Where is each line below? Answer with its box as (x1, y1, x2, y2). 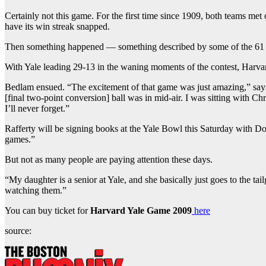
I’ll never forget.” (5, 103, 69, 113)
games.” (5, 134, 35, 144)
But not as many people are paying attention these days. (5, 154, 213, 164)
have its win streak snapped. (5, 21, 110, 31)
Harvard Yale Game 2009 (88, 205, 192, 216)
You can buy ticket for (5, 205, 88, 216)
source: (5, 225, 31, 236)
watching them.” (5, 185, 66, 195)
